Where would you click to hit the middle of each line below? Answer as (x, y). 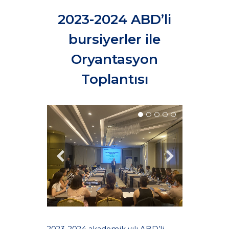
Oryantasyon (114, 59)
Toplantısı (114, 79)
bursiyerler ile (114, 39)
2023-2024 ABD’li (114, 19)
